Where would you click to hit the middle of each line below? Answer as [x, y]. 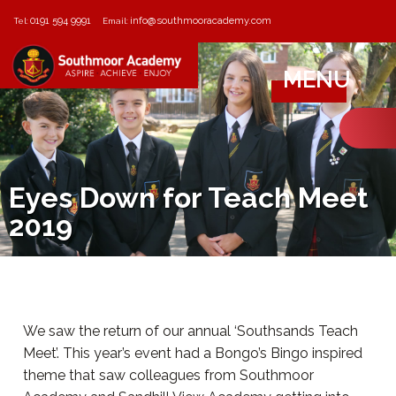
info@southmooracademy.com [201, 21]
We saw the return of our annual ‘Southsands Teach [190, 331]
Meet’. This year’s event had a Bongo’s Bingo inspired [193, 353]
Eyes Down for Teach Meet [189, 197]
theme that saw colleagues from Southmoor [168, 375]
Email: [117, 21]
